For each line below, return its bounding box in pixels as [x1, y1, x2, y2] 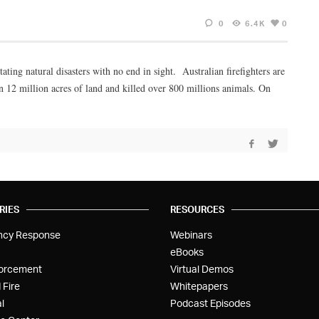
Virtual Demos [170, 262, 234, 275]
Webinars [170, 228, 212, 241]
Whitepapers [170, 279, 228, 292]
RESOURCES [170, 203, 224, 215]
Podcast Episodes [170, 296, 251, 309]
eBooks [170, 245, 204, 258]
